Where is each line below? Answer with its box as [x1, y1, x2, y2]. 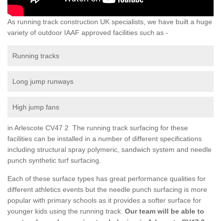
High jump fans [12, 103, 59, 111]
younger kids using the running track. [7, 207, 123, 215]
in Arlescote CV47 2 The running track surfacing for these [7, 123, 188, 132]
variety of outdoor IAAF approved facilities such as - [7, 28, 168, 37]
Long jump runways [12, 77, 74, 85]
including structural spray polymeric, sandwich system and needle [7, 145, 212, 153]
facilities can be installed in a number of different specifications [7, 134, 202, 143]
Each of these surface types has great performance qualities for [7, 174, 206, 183]
